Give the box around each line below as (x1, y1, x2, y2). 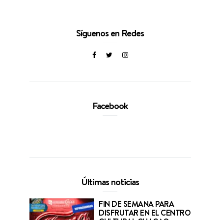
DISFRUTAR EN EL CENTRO (99, 207, 191, 218)
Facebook (92, 99, 128, 112)
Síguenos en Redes (76, 27, 144, 40)
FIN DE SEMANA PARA (99, 198, 174, 209)
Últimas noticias (81, 175, 139, 189)
